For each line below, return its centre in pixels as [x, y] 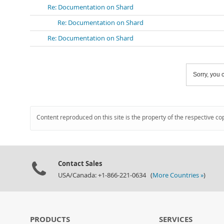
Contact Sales [80, 163]
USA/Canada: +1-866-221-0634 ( [105, 175]
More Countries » [178, 175]
